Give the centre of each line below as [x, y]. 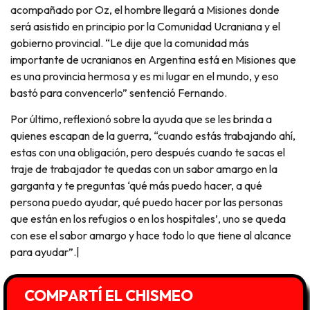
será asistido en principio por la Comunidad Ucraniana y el [145, 27]
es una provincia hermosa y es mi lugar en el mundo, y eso [145, 76]
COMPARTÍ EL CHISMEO [109, 295]
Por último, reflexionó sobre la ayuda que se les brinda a [141, 119]
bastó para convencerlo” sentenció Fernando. [119, 93]
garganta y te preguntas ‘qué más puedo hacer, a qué [136, 186]
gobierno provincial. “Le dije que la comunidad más [130, 43]
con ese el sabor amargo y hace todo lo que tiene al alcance [151, 236]
